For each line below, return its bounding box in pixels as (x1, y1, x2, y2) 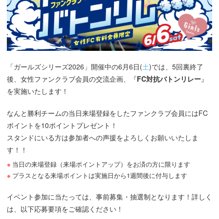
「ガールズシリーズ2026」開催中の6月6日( (7, 61, 142, 71)
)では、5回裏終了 (149, 61, 203, 71)
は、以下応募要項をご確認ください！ (7, 203, 123, 214)
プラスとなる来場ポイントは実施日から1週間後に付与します (12, 170, 187, 180)
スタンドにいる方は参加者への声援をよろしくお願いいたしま (7, 132, 198, 142)
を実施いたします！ (7, 86, 68, 96)
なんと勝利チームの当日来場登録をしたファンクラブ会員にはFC (7, 108, 208, 118)
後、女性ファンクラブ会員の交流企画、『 (7, 73, 137, 84)
